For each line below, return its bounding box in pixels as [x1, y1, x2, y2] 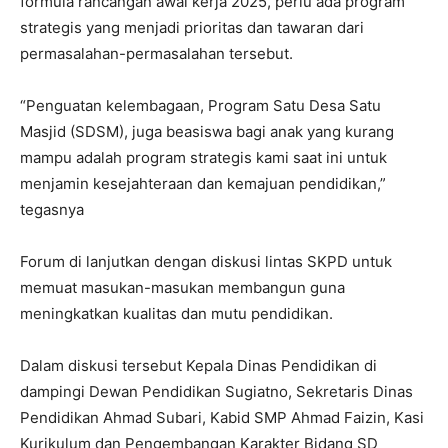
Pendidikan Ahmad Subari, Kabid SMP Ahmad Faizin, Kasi [20, 408, 424, 428]
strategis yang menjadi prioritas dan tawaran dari [20, 18, 364, 38]
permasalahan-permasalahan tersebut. [20, 44, 293, 64]
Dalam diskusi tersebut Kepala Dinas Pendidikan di [20, 356, 377, 376]
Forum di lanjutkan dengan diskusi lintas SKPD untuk [20, 252, 392, 272]
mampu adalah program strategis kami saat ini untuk [20, 148, 387, 168]
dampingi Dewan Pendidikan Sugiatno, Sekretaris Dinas [20, 382, 413, 402]
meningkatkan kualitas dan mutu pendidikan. [20, 304, 333, 324]
